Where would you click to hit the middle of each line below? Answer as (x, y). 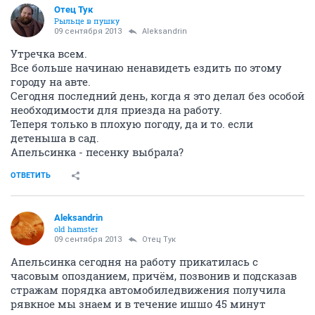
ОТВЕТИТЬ (31, 175)
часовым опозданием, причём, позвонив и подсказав (154, 275)
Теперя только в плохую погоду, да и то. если (132, 123)
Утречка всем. (49, 53)
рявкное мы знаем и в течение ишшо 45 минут (138, 303)
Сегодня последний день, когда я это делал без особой (157, 95)
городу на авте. (51, 81)
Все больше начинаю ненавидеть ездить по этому (146, 67)
